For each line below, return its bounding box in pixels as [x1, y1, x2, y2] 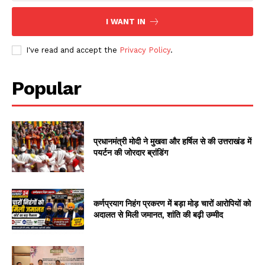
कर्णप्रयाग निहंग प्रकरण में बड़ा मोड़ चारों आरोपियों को [93, 198, 251, 209]
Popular [12, 76, 81, 99]
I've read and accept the [26, 45, 119, 54]
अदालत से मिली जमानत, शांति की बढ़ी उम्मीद [93, 209, 224, 221]
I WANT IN [105, 17, 146, 26]
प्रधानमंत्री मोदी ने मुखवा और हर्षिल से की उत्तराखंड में [93, 135, 252, 147]
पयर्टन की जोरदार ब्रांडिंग [93, 146, 169, 158]
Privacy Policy [119, 45, 170, 54]
